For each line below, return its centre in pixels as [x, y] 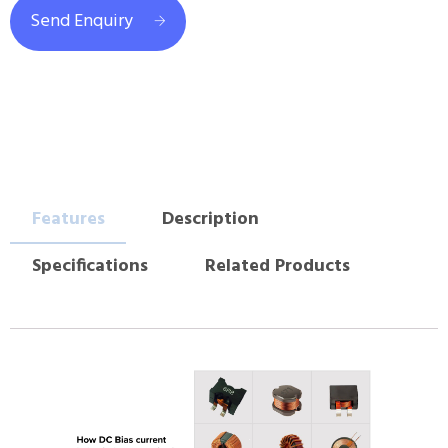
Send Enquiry [81, 21]
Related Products [277, 267]
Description [210, 220]
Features [68, 220]
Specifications [89, 267]
